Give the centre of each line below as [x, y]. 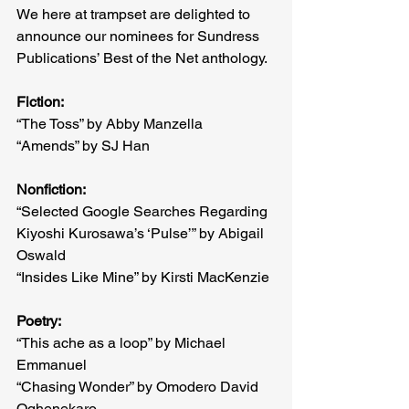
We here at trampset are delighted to [135, 14]
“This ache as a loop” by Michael [123, 342]
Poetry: [39, 320]
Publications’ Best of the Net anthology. [142, 58]
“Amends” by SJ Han [85, 145]
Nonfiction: [51, 189]
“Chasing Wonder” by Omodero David [139, 386]
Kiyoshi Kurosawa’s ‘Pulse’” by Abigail [142, 233]
